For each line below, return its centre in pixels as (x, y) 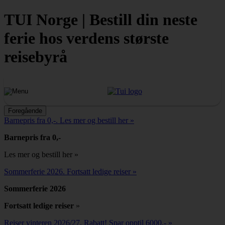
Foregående (25, 110)
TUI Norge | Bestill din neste (101, 20)
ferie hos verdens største (86, 38)
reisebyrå (36, 57)
